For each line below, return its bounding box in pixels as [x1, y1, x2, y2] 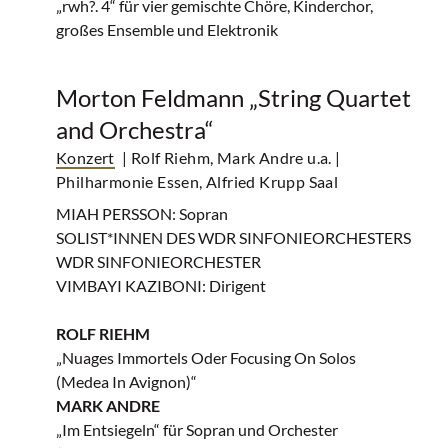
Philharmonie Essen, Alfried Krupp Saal [56, 172, 339, 191]
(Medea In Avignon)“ [56, 372, 197, 391]
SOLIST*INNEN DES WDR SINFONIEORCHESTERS [56, 228, 411, 247]
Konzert [56, 148, 115, 167]
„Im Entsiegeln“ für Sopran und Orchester [56, 420, 338, 439]
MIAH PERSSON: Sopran [56, 204, 228, 223]
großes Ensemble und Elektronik [56, 20, 278, 39]
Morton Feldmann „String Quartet [56, 83, 411, 112]
